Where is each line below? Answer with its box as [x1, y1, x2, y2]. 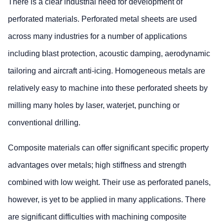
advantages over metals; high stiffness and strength [8, 161, 186, 170]
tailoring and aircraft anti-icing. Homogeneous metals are [8, 67, 205, 75]
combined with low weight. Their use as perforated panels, [8, 178, 211, 187]
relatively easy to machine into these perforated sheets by [8, 84, 208, 93]
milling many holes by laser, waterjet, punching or [8, 101, 180, 110]
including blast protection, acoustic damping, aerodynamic [8, 49, 210, 58]
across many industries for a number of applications [8, 32, 187, 41]
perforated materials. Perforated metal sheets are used [8, 15, 197, 24]
